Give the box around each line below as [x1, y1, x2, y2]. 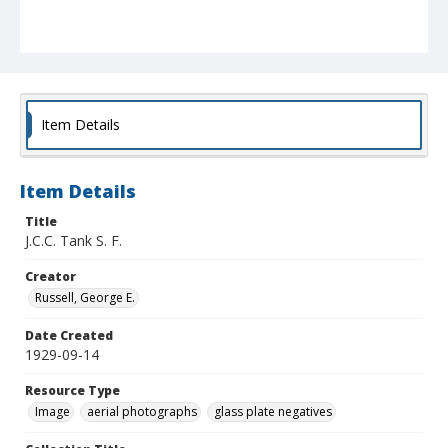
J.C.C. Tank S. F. [25, 231, 122, 251]
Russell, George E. [35, 289, 135, 307]
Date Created [25, 327, 113, 345]
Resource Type [25, 382, 120, 400]
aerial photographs [87, 403, 197, 421]
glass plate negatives [214, 403, 332, 421]
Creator [25, 268, 76, 286]
